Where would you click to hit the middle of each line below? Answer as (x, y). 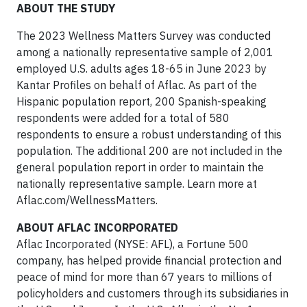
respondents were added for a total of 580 (123, 118)
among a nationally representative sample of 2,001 (145, 52)
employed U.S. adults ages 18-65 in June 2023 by (142, 69)
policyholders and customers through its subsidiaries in (152, 293)
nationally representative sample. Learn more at (137, 184)
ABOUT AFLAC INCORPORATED (97, 228)
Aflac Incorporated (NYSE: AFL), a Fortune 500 (133, 244)
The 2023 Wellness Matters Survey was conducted (144, 36)
